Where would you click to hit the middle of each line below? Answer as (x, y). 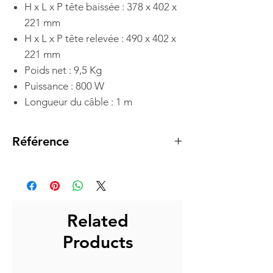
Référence (41, 141)
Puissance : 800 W (64, 86)
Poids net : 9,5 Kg (63, 70)
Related (97, 220)
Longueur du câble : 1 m (78, 101)
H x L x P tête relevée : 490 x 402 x (100, 38)
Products (97, 242)
